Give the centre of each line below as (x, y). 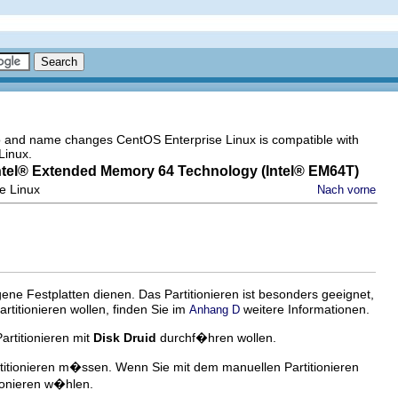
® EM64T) (326, 171)
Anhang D (215, 310)
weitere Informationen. (305, 310)
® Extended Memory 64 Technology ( (142, 171)
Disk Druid (125, 338)
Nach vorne (346, 190)
